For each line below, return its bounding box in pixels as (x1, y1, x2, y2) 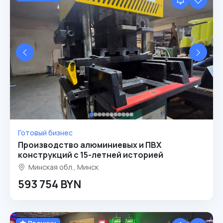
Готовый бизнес (18, 128, 73, 137)
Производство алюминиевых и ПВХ (18, 139, 161, 150)
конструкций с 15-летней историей (18, 149, 163, 160)
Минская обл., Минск (27, 162, 99, 172)
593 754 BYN (18, 177, 81, 192)
